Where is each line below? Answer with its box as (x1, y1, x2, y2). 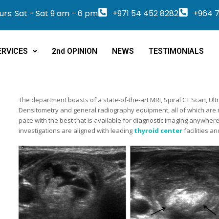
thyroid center (133, 126, 182, 135)
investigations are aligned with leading (18, 126, 134, 135)
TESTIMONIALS (149, 46, 204, 56)
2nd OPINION (52, 46, 98, 56)
